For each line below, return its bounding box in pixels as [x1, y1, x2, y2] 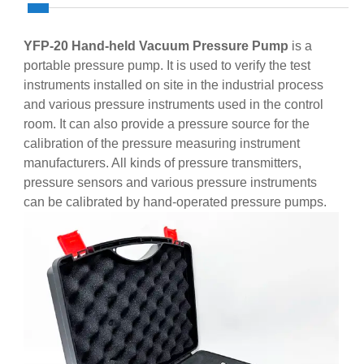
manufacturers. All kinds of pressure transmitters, [23, 156, 301, 171]
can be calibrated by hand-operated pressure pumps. [23, 195, 327, 210]
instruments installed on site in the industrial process [23, 78, 323, 93]
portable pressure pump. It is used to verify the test [23, 58, 310, 73]
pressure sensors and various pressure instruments [23, 175, 317, 190]
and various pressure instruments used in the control [23, 97, 323, 112]
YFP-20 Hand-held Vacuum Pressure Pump [23, 39, 288, 54]
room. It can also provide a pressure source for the [23, 117, 310, 132]
